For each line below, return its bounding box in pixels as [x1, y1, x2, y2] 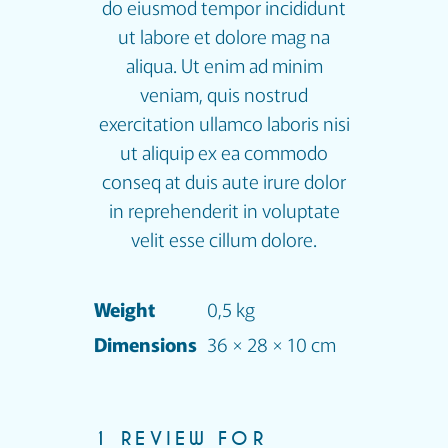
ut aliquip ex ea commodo [120, 138, 328, 166]
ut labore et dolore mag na [118, 22, 330, 50]
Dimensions [94, 330, 197, 358]
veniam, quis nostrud [140, 80, 308, 108]
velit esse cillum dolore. [131, 225, 317, 253]
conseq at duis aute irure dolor [102, 167, 346, 195]
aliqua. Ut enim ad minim [125, 51, 323, 79]
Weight [94, 295, 155, 323]
